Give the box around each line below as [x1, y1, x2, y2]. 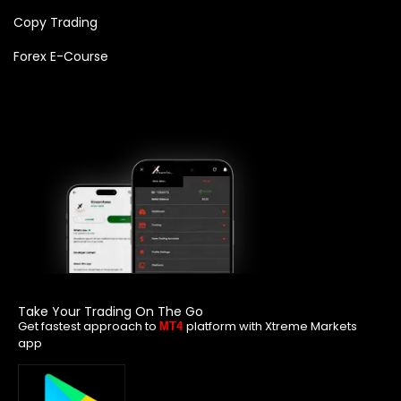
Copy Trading [13, 13, 98, 32]
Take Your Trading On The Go [18, 303, 203, 321]
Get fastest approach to [18, 318, 159, 336]
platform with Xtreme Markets [186, 318, 357, 336]
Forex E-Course [13, 47, 108, 66]
